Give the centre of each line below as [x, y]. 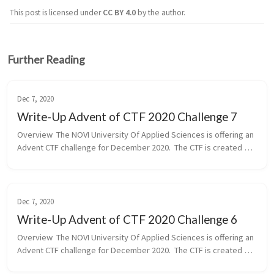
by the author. [161, 12]
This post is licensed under [56, 12]
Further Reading [46, 59]
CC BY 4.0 [120, 12]
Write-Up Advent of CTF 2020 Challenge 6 [127, 219]
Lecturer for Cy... [47, 173]
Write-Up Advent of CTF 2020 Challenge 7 [127, 116]
